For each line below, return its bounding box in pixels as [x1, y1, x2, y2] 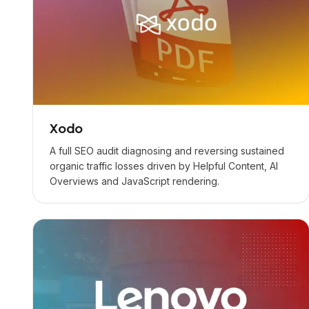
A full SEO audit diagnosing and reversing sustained [50, 145, 284, 157]
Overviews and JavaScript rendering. [50, 175, 219, 187]
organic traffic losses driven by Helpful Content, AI [50, 160, 278, 172]
